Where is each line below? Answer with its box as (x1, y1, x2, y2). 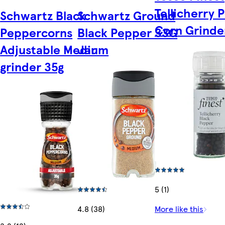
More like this (155, 203, 204, 215)
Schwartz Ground (77, 7, 176, 24)
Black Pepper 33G (77, 24, 178, 41)
